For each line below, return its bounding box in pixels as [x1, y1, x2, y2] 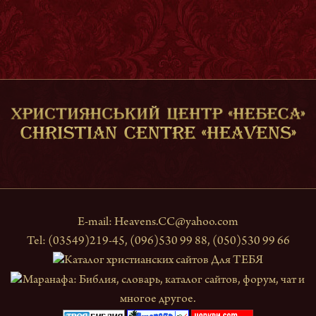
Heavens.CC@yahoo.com [114, 217, 238, 229]
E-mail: [78, 217, 114, 229]
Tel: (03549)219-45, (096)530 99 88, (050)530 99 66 [26, 236, 290, 248]
